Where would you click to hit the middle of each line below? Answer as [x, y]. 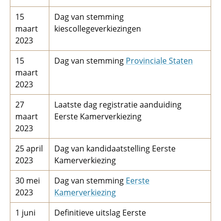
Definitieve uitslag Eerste [100, 213]
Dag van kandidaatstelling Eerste [115, 148]
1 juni [25, 213]
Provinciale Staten [159, 61]
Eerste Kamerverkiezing [98, 116]
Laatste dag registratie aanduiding [118, 105]
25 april [29, 148]
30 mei [28, 181]
